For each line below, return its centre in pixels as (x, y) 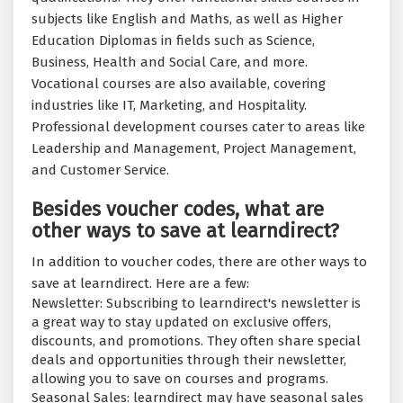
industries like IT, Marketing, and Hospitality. (169, 106)
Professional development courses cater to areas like (198, 127)
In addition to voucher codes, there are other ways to (199, 262)
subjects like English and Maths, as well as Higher (187, 19)
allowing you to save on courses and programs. (180, 379)
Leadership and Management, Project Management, (194, 149)
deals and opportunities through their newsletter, (189, 360)
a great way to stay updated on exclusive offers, (181, 322)
